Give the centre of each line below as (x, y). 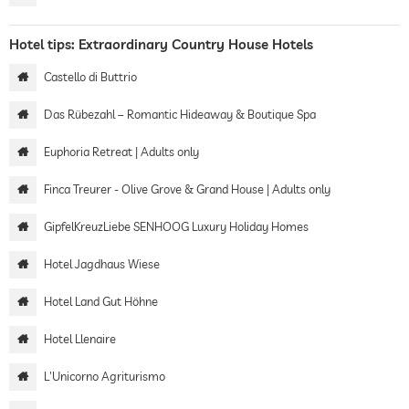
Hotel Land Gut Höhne (101, 301)
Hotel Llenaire (80, 338)
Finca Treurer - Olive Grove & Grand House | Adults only (187, 189)
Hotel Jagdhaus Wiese (102, 263)
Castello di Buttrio (90, 76)
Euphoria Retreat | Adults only (121, 151)
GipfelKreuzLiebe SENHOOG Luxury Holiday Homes (176, 226)
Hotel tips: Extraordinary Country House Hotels (161, 44)
